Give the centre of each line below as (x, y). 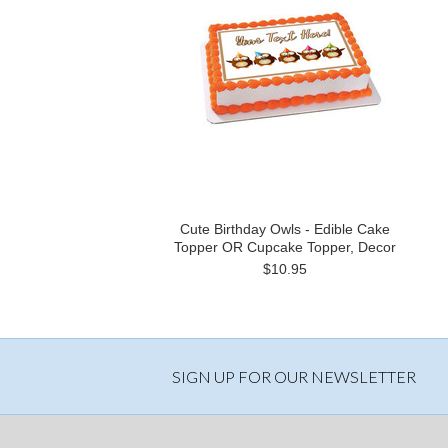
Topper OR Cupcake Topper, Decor (284, 246)
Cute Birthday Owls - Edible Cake (284, 228)
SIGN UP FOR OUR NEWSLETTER (294, 376)
